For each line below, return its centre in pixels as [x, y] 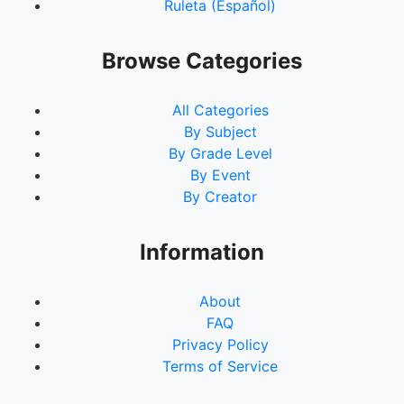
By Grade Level [220, 153]
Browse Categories [202, 60]
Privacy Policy [220, 344]
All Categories [220, 110]
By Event [220, 174]
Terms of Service [220, 366]
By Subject [220, 131]
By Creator [220, 196]
